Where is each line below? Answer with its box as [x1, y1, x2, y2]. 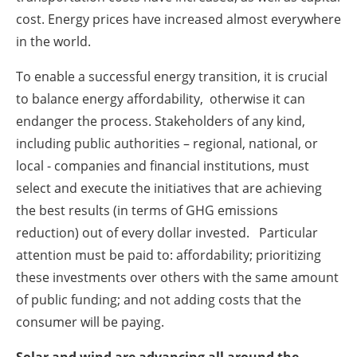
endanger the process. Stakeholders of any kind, [16, 112, 305, 130]
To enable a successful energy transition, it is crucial [16, 67, 328, 85]
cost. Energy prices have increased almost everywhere [16, 10, 341, 28]
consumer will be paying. [16, 312, 174, 331]
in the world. [16, 32, 91, 50]
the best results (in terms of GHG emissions [16, 201, 278, 219]
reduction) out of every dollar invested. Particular [16, 223, 318, 241]
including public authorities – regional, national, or [16, 134, 318, 152]
